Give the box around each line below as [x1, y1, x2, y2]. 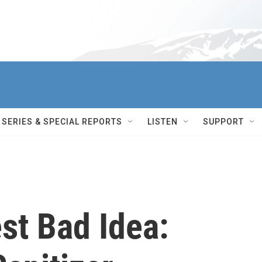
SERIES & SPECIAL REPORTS [2, 117, 122, 126]
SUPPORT [203, 117, 244, 126]
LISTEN [147, 117, 178, 126]
